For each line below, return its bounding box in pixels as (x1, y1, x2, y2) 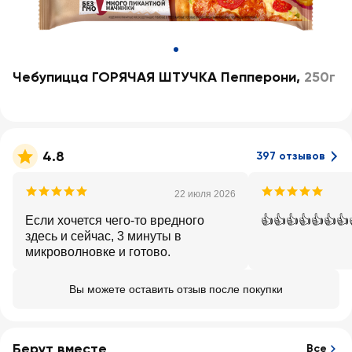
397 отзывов (256, 149, 325, 163)
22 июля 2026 (174, 189, 236, 200)
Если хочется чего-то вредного (25, 214, 204, 227)
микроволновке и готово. (25, 245, 170, 258)
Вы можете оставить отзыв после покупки (69, 283, 283, 295)
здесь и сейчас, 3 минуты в (25, 229, 181, 243)
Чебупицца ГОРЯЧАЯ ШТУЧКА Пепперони (13, 68, 296, 86)
